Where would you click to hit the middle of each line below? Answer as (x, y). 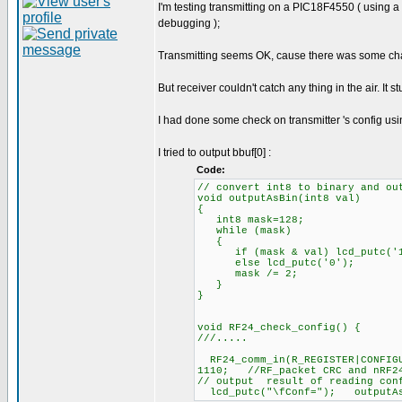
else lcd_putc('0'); (276, 263)
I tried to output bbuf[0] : (214, 153)
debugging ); (189, 23)
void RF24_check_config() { (279, 328)
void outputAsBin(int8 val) (279, 198)
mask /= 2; (248, 274)
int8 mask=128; (251, 220)
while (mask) (245, 231)
